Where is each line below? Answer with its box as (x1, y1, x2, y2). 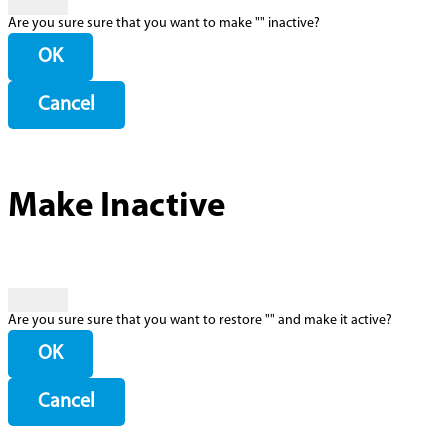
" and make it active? (270, 312, 392, 328)
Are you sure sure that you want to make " (8, 15, 260, 31)
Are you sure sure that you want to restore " (8, 312, 270, 328)
